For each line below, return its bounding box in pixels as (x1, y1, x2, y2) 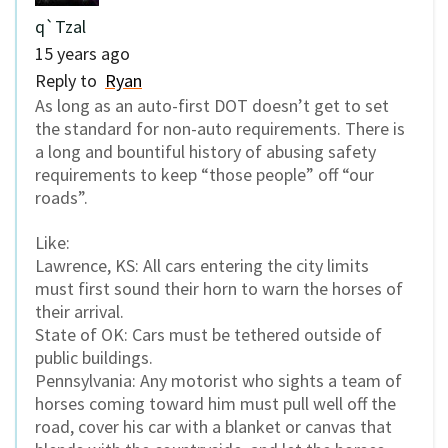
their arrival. (35, 299, 124, 323)
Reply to (35, 69, 105, 93)
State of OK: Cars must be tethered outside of (35, 322, 382, 346)
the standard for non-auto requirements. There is (35, 117, 405, 141)
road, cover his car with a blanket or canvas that (35, 414, 392, 438)
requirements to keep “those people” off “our (35, 163, 374, 187)
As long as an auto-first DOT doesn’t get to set (35, 94, 389, 118)
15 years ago (35, 42, 130, 66)
